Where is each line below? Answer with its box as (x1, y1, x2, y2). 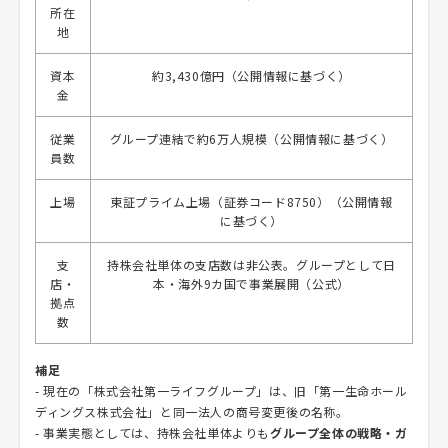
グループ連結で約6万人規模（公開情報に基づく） (109, 130, 394, 147)
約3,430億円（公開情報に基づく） (152, 67, 351, 84)
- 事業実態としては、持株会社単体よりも (35, 424, 271, 441)
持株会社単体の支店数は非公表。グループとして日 (107, 256, 396, 273)
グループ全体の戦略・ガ (270, 424, 408, 441)
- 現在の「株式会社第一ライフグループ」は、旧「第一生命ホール (35, 382, 408, 399)
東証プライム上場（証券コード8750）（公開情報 (110, 193, 393, 210)
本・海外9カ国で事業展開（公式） (153, 275, 350, 292)
